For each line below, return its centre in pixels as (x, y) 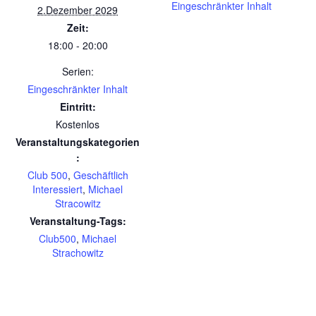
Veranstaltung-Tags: (78, 220)
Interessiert (57, 189)
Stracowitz (78, 203)
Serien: (78, 71)
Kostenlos (78, 124)
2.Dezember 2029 (78, 10)
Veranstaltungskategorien (78, 141)
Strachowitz (78, 252)
